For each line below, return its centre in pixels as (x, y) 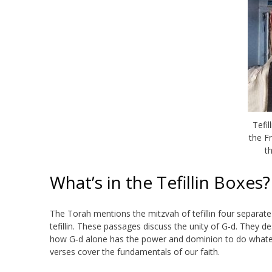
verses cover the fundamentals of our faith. (135, 251)
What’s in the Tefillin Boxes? (160, 182)
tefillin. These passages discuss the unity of (136, 226)
